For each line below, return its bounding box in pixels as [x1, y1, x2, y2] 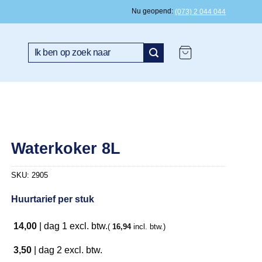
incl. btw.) [131, 222, 166, 231]
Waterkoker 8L [11, 139, 121, 157]
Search [27, 43, 51, 52]
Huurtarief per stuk [11, 194, 95, 205]
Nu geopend [132, 7, 171, 15]
